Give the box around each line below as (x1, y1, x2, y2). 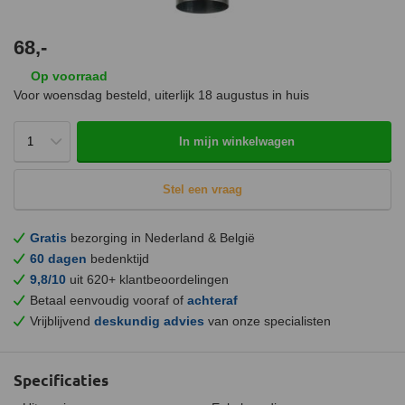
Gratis (30, 230, 67, 245)
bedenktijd (87, 250, 149, 266)
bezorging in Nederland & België (67, 230, 255, 245)
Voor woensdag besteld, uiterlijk (14, 88, 198, 102)
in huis (268, 88, 309, 102)
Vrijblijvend (30, 313, 94, 328)
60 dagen (30, 250, 87, 266)
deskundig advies (94, 313, 204, 328)
